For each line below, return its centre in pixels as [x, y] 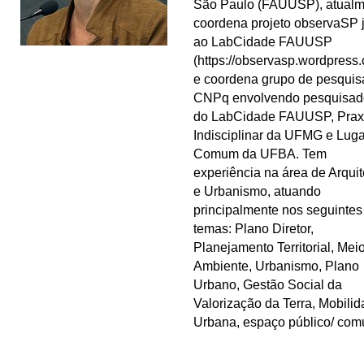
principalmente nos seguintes [277, 210]
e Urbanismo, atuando [257, 191]
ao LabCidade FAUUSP [262, 41]
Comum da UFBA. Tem [260, 154]
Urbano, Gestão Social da [267, 284]
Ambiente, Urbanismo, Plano [276, 266]
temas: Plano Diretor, [253, 228]
